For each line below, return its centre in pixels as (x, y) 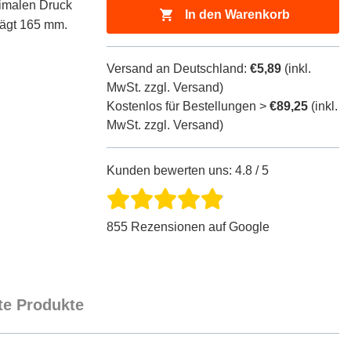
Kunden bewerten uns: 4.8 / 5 (188, 171)
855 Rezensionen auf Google (188, 226)
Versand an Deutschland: (179, 69)
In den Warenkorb (237, 15)
